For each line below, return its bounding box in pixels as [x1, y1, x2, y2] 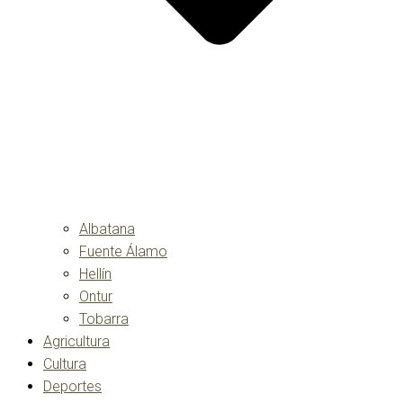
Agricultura [43, 333, 110, 351]
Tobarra [79, 310, 129, 328]
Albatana [79, 220, 135, 238]
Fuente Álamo [79, 243, 167, 261]
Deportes [43, 378, 102, 396]
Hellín [79, 265, 112, 283]
